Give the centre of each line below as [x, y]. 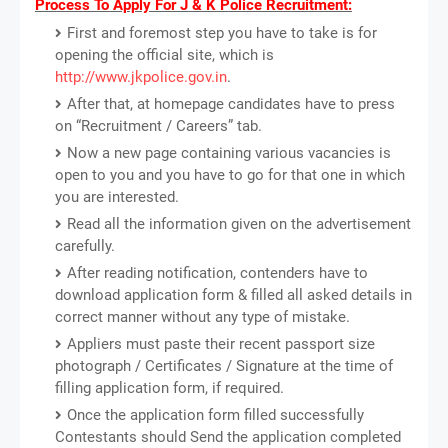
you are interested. [117, 196]
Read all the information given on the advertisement [239, 223]
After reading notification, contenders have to [217, 272]
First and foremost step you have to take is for [222, 32]
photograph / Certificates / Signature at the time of [224, 365]
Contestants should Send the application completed [228, 436]
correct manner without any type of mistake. [202, 316]
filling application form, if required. [169, 387]
